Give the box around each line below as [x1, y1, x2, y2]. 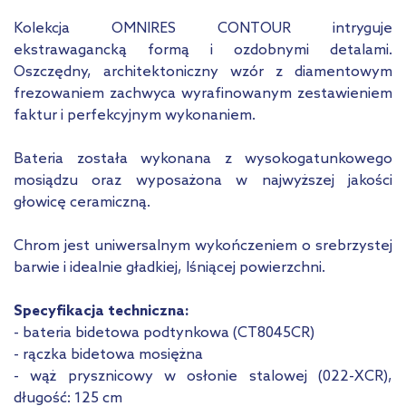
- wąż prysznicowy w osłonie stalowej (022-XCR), [14, 368, 392, 386]
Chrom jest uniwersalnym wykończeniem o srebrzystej [14, 237, 392, 256]
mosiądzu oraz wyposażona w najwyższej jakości [14, 172, 392, 190]
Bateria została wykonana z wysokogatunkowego [14, 150, 392, 169]
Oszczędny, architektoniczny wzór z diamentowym [14, 63, 392, 82]
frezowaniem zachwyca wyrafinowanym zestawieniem [14, 85, 392, 103]
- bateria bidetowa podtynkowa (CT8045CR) [14, 324, 314, 343]
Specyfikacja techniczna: [14, 303, 189, 321]
